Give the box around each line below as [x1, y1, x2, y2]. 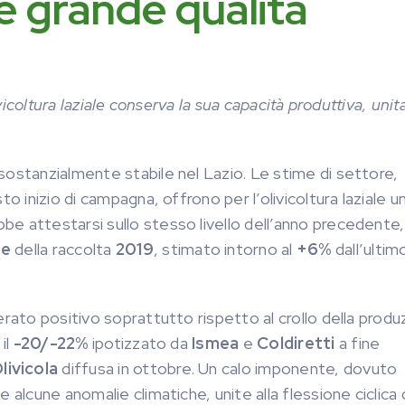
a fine [338, 333, 381, 353]
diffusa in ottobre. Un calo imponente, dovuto [61, 358, 398, 379]
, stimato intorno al [153, 239, 293, 259]
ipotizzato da [88, 333, 193, 353]
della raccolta [11, 239, 116, 259]
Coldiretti [257, 333, 339, 353]
